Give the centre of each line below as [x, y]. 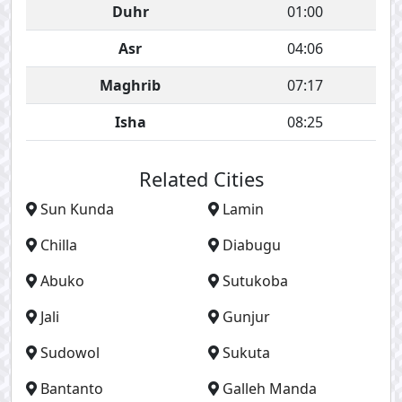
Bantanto [72, 389]
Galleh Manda [270, 389]
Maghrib [130, 85]
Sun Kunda [77, 209]
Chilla [59, 245]
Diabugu [252, 245]
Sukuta [246, 353]
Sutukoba [255, 281]
